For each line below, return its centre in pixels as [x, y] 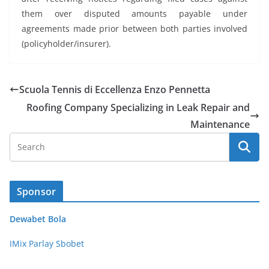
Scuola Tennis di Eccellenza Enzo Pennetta [115, 90]
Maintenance [220, 125]
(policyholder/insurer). [66, 44]
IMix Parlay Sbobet [47, 244]
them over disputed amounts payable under [134, 14]
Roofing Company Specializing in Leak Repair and [138, 108]
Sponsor [37, 192]
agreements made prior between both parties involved [134, 29]
